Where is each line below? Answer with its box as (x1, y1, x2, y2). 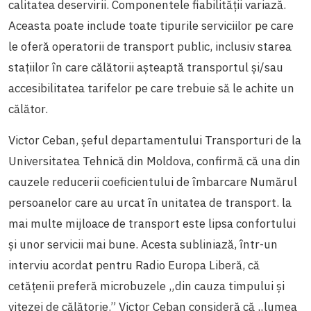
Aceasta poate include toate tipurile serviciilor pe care (8, 17, 294, 33)
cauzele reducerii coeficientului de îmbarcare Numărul (8, 174, 297, 190)
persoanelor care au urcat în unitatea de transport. (8, 194, 282, 210)
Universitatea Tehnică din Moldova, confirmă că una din (8, 153, 301, 169)
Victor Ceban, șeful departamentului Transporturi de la (8, 132, 301, 148)
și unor (8, 236, 44, 252)
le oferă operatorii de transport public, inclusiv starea (8, 38, 292, 54)
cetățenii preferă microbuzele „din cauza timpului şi (8, 278, 285, 294)
